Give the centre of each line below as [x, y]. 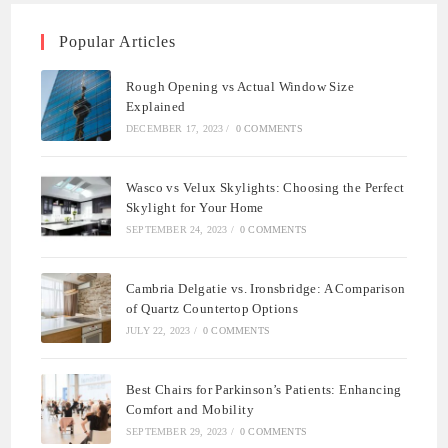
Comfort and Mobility [190, 410]
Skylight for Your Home [195, 207]
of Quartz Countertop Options [212, 308]
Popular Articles [118, 42]
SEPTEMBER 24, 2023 [177, 229]
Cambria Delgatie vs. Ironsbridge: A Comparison [266, 288]
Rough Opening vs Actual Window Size [240, 86]
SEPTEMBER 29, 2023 [177, 432]
